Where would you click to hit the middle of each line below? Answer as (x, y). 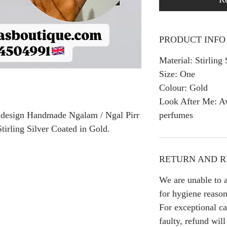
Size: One (177, 74)
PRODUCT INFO (192, 39)
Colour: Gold (183, 87)
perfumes (176, 115)
